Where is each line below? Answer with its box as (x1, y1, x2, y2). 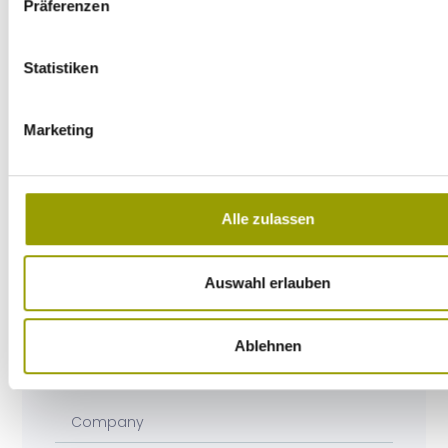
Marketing (23, 120, 94, 138)
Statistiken (23, 58, 99, 76)
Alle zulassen (221, 210, 314, 228)
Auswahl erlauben (204, 273, 331, 291)
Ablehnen (234, 337, 301, 355)
